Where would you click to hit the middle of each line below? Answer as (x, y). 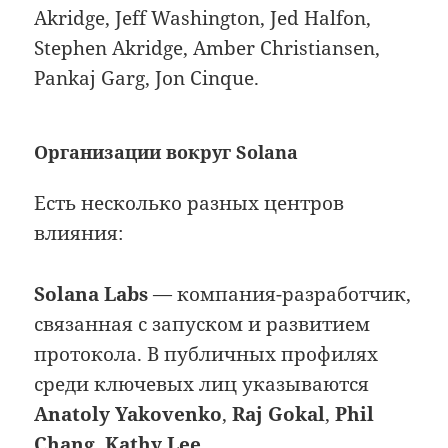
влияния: (79, 233)
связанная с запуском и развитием (202, 323)
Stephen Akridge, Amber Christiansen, (207, 48)
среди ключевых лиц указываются (202, 383)
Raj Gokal (279, 413)
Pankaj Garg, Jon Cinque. (147, 78)
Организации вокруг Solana (166, 152)
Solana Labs (91, 293)
